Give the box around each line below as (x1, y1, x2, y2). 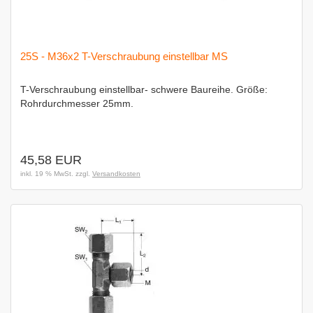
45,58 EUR (20, 153, 82, 167)
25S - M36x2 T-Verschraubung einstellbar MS (20, 50, 228, 62)
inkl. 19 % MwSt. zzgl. (20, 170, 92, 177)
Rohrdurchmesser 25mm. (20, 98, 133, 109)
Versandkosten (92, 170, 140, 177)
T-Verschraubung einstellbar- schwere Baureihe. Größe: (20, 84, 268, 95)
